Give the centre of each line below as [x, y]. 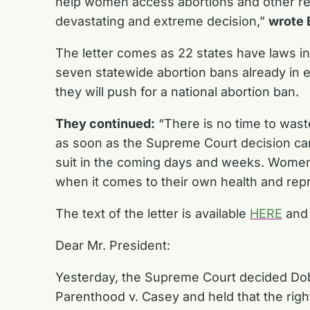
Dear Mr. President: [113, 245]
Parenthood [90, 296]
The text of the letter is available [153, 213]
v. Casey [154, 296]
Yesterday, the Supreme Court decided [173, 277]
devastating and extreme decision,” [162, 21]
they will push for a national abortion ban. [179, 91]
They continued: [105, 123]
